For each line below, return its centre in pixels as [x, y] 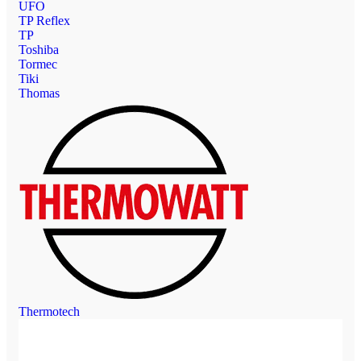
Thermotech [49, 311]
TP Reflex [44, 20]
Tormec [38, 64]
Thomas [39, 93]
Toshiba [39, 49]
